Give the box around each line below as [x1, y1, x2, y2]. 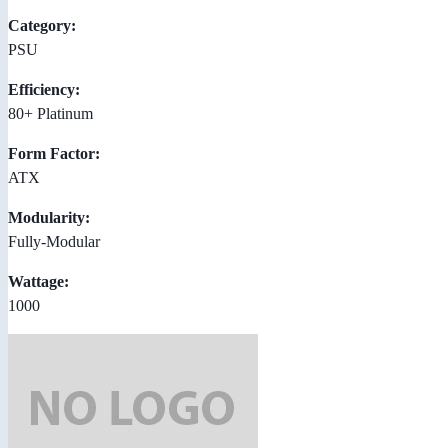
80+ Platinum [8, 104, 93, 122]
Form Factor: [8, 144, 100, 162]
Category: [8, 16, 76, 34]
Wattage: [8, 272, 69, 290]
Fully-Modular [8, 232, 100, 250]
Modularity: [8, 208, 90, 226]
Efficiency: [8, 80, 80, 98]
